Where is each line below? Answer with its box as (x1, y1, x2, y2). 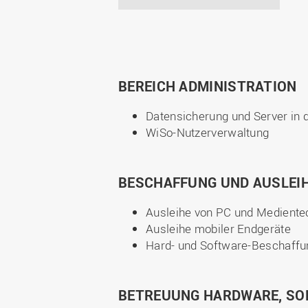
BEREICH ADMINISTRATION (118, 77, 297, 96)
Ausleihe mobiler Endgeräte (146, 221, 291, 236)
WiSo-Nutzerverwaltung (146, 124, 269, 140)
